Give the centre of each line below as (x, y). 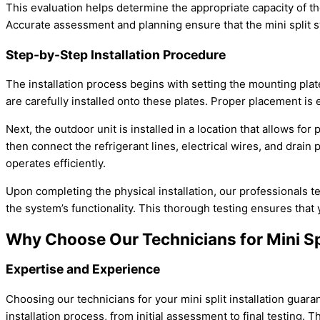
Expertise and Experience (83, 269)
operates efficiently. (56, 164)
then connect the (50, 146)
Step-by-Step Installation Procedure (116, 54)
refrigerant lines (135, 146)
